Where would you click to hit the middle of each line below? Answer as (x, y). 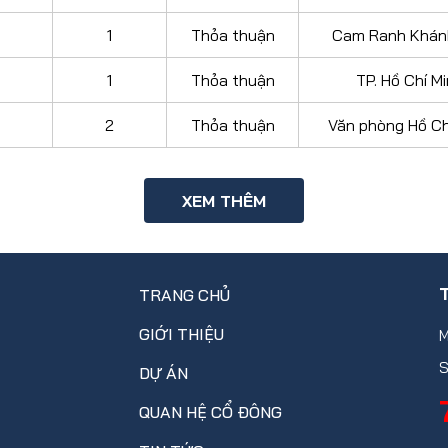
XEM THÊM (224, 200)
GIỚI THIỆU (181, 334)
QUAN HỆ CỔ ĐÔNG (210, 412)
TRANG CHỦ (184, 295)
